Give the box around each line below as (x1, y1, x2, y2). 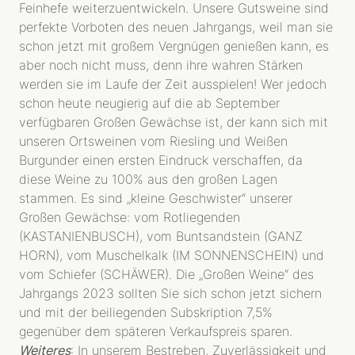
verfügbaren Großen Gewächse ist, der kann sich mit (19, 114, 328, 130)
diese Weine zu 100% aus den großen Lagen (19, 171, 277, 187)
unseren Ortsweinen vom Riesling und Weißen (19, 133, 288, 149)
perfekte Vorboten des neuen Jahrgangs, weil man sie (19, 19, 333, 35)
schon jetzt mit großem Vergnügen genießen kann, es (19, 38, 329, 54)
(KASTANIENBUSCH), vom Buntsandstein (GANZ (19, 228, 303, 244)
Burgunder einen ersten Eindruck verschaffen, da (19, 152, 303, 168)
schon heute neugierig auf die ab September (19, 95, 280, 111)
